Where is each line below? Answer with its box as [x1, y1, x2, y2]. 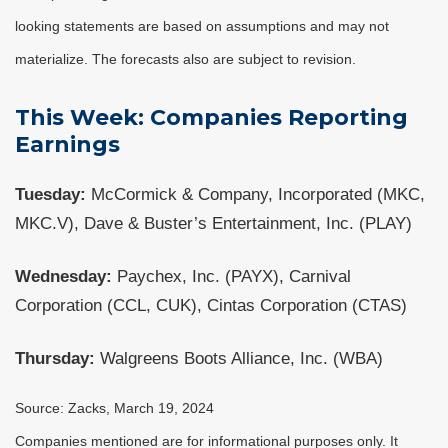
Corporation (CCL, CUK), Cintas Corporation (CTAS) [15, 295, 407, 315]
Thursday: [15, 348, 95, 368]
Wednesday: [15, 266, 117, 286]
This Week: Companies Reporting [15, 103, 408, 131]
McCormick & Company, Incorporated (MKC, [91, 184, 425, 204]
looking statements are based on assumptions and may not [15, 18, 389, 35]
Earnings [15, 130, 120, 158]
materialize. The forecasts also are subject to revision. [15, 50, 356, 67]
